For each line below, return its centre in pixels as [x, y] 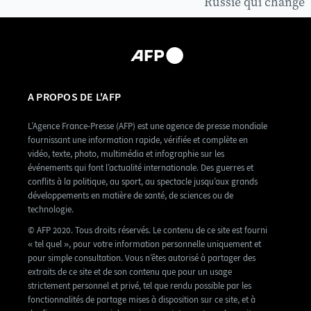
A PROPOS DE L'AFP [75, 97]
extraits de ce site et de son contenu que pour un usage [130, 272]
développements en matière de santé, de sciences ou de [131, 196]
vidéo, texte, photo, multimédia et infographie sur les [126, 154]
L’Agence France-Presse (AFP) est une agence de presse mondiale [148, 126]
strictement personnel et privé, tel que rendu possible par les [140, 286]
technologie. [51, 210]
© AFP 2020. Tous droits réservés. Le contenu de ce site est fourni [148, 230]
